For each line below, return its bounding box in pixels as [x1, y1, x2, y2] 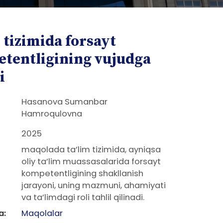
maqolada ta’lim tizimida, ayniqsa [21, 144, 161, 155]
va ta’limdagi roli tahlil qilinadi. [21, 192, 144, 203]
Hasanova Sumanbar [21, 96, 108, 108]
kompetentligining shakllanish [21, 168, 143, 179]
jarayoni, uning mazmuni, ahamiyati [21, 180, 166, 191]
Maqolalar [21, 208, 63, 219]
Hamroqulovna [21, 108, 82, 119]
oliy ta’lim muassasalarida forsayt [21, 156, 161, 167]
